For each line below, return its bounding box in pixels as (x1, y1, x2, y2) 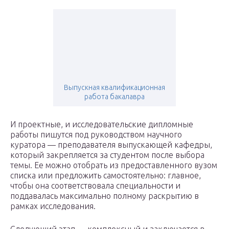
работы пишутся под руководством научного (10, 130, 182, 140)
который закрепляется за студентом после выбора (10, 150, 204, 160)
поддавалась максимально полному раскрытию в (10, 191, 199, 201)
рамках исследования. (10, 201, 96, 211)
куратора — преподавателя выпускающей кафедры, (10, 140, 212, 150)
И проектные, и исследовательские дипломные (10, 120, 193, 129)
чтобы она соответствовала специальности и (10, 181, 180, 191)
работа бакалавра (84, 93, 145, 101)
